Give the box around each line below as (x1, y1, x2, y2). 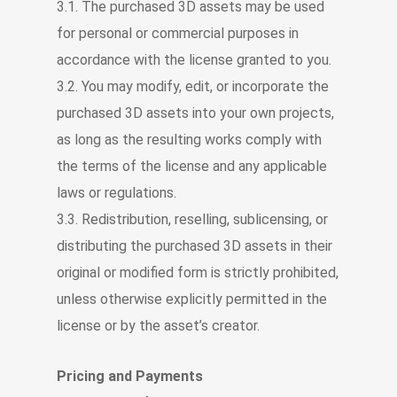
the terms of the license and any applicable (57, 158, 327, 175)
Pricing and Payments (57, 368, 203, 385)
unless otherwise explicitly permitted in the (57, 291, 327, 307)
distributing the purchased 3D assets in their (57, 237, 332, 254)
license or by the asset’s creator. (57, 317, 260, 334)
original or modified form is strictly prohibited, (57, 264, 339, 281)
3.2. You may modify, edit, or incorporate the (57, 78, 329, 95)
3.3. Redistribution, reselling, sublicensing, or (57, 211, 328, 228)
